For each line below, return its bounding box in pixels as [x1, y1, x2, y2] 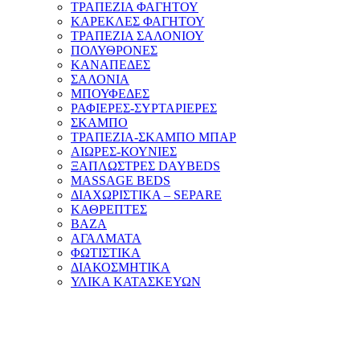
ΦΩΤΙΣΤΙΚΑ [71, 246, 141, 260]
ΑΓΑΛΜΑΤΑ [71, 231, 141, 245]
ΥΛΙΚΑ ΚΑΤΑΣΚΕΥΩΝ [71, 275, 201, 288]
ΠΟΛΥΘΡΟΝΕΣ [71, 43, 157, 57]
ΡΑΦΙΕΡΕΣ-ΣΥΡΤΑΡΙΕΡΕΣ [71, 101, 217, 115]
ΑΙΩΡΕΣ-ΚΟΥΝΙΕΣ [71, 145, 177, 158]
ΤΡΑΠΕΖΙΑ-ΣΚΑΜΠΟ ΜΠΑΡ [71, 130, 236, 144]
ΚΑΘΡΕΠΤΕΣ [71, 202, 147, 216]
